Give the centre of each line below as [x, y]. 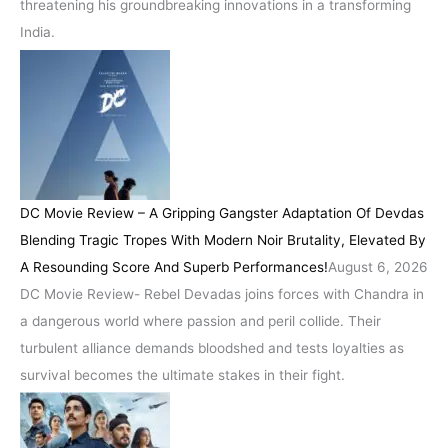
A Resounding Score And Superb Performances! [174, 266]
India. [37, 32]
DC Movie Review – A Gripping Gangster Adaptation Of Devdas [222, 212]
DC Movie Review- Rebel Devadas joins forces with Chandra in [222, 293]
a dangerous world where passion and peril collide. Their [200, 320]
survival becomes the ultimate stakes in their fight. [182, 374]
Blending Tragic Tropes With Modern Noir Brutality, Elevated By [223, 239]
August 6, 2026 [378, 266]
